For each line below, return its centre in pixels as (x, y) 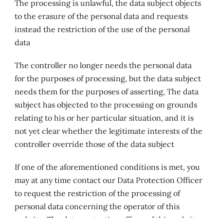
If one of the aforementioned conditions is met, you (107, 167)
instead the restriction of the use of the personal (102, 29)
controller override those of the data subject (94, 144)
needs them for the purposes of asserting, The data (106, 91)
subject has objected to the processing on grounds (106, 105)
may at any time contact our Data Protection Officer (108, 180)
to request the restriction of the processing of (97, 193)
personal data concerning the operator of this (97, 206)
